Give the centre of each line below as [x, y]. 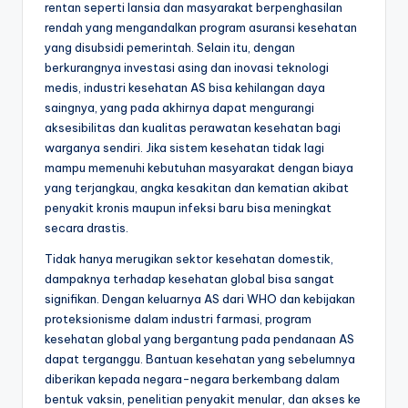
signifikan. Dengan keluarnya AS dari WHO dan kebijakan [200, 298]
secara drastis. [87, 227]
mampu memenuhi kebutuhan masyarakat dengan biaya [199, 167]
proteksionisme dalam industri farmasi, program [178, 318]
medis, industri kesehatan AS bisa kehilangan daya [185, 87]
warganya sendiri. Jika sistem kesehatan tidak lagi [184, 147]
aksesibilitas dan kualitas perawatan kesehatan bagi [193, 127]
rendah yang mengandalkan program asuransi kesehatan [201, 27]
